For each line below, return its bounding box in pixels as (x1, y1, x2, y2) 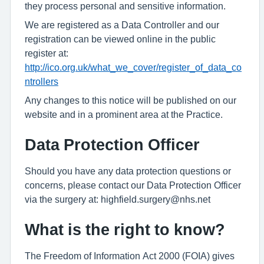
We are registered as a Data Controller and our (25, 20, 219, 29)
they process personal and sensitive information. (25, 1, 226, 11)
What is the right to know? (25, 222, 225, 237)
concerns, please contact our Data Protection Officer (25, 180, 241, 190)
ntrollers (25, 77, 58, 86)
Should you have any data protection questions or (25, 166, 231, 176)
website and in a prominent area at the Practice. (25, 110, 223, 119)
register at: (25, 48, 71, 58)
